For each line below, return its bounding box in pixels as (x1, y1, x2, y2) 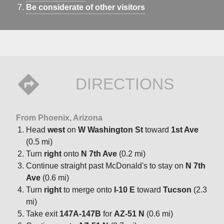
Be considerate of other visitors (26, 2, 145, 11)
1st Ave (171, 125, 198, 134)
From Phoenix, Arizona (16, 113, 102, 122)
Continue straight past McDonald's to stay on (26, 161, 185, 170)
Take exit (26, 209, 59, 218)
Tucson (163, 185, 191, 194)
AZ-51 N (114, 209, 144, 218)
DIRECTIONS (75, 74, 174, 93)
